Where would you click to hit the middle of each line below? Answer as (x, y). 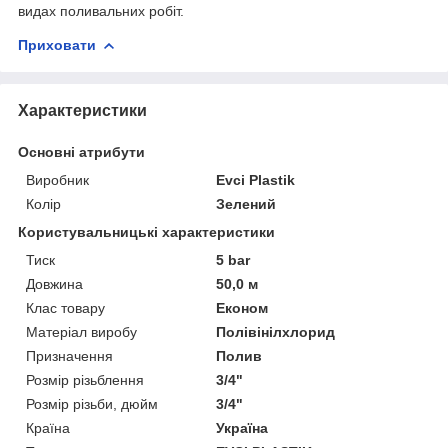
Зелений (246, 203)
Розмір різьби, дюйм (92, 403)
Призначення (69, 355)
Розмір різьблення (85, 379)
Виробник (57, 179)
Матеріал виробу (81, 331)
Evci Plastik (256, 179)
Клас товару (65, 307)
